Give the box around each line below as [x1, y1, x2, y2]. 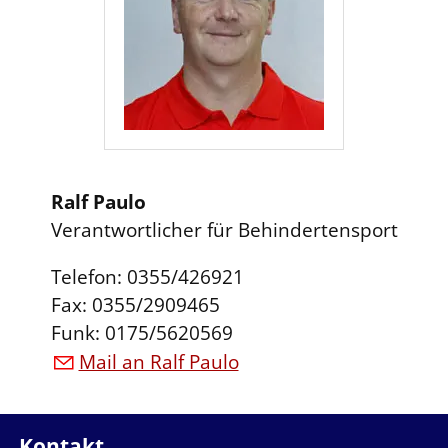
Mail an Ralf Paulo [78, 348, 239, 375]
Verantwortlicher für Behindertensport [50, 217, 398, 244]
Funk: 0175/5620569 [50, 320, 233, 347]
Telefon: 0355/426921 [50, 264, 244, 291]
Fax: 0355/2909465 [50, 292, 220, 319]
